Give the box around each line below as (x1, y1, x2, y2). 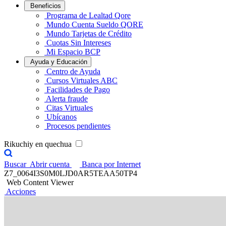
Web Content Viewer (7, 178, 74, 187)
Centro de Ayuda (46, 67, 100, 76)
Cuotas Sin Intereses (46, 38, 111, 47)
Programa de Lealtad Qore (46, 11, 131, 20)
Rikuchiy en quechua (4, 140, 74, 148)
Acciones (6, 187, 36, 196)
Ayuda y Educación (30, 58, 87, 66)
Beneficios (30, 2, 61, 10)
